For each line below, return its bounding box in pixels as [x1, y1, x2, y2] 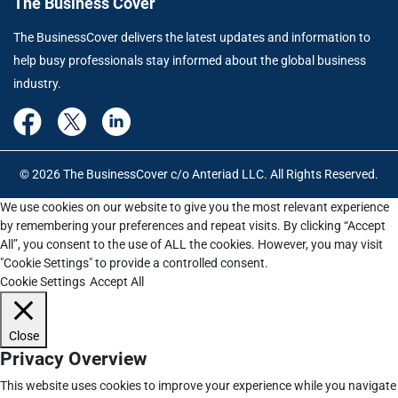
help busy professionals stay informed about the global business [13, 53, 366, 68]
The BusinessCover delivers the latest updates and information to [13, 30, 370, 45]
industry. [13, 76, 61, 92]
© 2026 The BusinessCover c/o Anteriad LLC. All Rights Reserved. [20, 167, 378, 182]
